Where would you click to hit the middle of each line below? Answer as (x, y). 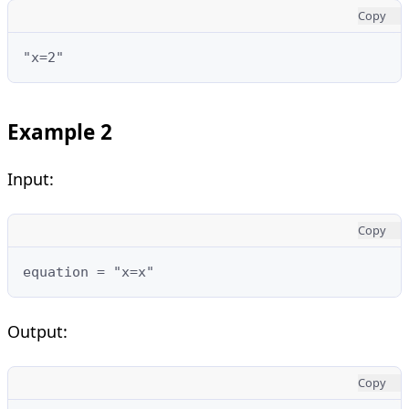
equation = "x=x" (89, 272)
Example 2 (60, 131)
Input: (31, 178)
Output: (37, 331)
